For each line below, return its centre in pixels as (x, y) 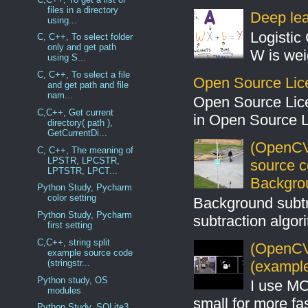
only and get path (81, 47)
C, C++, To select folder (85, 37)
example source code (90, 252)
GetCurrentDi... (77, 133)
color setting (71, 198)
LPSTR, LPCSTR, (83, 160)
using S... (66, 58)
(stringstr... (68, 263)
